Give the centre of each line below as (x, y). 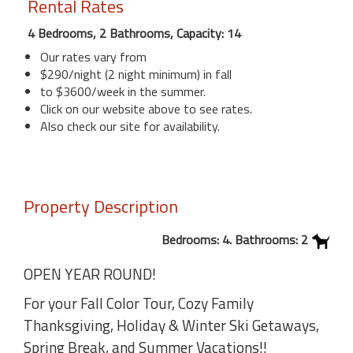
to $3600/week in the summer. (123, 91)
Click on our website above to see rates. (146, 109)
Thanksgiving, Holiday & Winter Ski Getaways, (171, 325)
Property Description (101, 206)
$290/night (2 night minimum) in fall (136, 74)
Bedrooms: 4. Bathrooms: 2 (235, 240)
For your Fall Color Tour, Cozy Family (139, 303)
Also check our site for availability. (130, 126)
